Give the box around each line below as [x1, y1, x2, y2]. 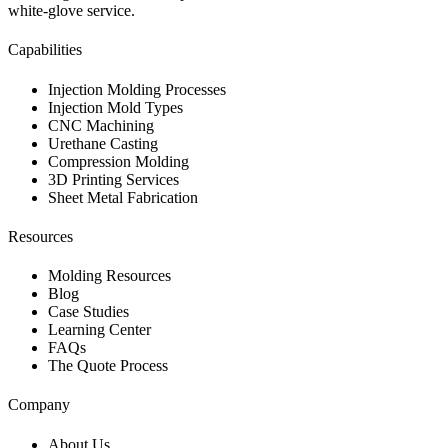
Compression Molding [48, 152, 189, 170]
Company [8, 396, 70, 414]
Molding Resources [48, 267, 171, 285]
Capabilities [8, 41, 82, 59]
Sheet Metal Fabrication [48, 188, 198, 206]
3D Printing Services [48, 170, 179, 188]
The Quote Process [48, 357, 168, 375]
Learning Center [48, 321, 151, 339]
